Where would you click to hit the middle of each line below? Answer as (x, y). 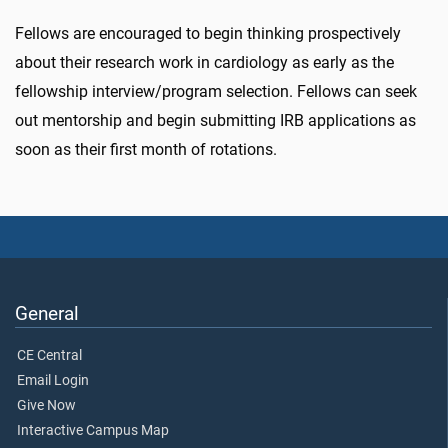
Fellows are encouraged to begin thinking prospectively (208, 33)
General (47, 314)
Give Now (46, 406)
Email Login (53, 381)
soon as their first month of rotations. (146, 149)
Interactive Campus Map (93, 431)
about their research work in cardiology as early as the (204, 62)
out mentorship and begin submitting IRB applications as (215, 120)
